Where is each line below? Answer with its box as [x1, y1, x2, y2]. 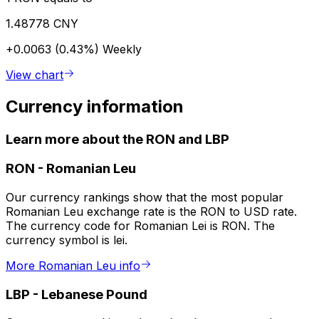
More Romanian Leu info [6, 258, 140, 273]
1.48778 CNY [6, 16, 78, 31]
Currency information [6, 95, 184, 117]
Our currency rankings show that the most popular [6, 190, 283, 205]
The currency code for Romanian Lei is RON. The [6, 219, 275, 234]
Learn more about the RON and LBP [6, 130, 229, 147]
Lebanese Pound [41, 286, 147, 303]
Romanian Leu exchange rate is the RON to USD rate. [6, 204, 297, 219]
